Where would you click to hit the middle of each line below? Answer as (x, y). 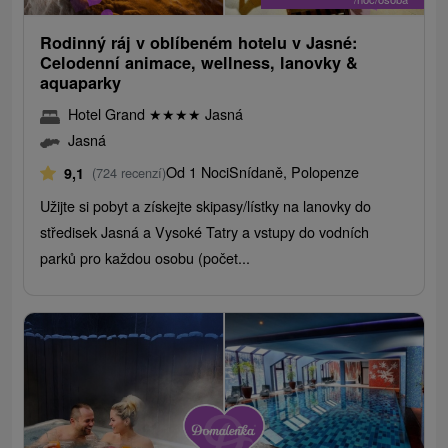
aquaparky (81, 83)
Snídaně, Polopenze (294, 172)
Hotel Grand (109, 114)
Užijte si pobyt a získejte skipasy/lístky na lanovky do (206, 206)
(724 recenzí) (129, 173)
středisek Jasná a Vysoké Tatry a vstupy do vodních (205, 232)
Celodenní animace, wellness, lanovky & (199, 63)
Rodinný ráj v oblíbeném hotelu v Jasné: (199, 43)
